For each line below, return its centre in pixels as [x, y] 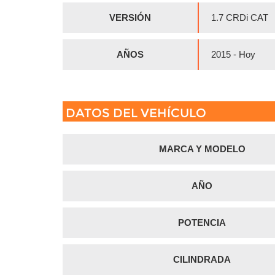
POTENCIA [202, 222]
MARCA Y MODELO [202, 149]
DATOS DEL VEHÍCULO [136, 113]
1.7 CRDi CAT [240, 17]
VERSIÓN [130, 17]
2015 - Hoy [233, 54]
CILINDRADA [202, 259]
